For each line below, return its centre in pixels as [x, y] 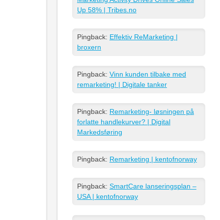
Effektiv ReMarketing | [143, 37]
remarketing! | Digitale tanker [122, 84]
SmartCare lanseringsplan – [153, 186]
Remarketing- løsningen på [151, 111]
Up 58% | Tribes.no [107, 10]
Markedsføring [99, 132]
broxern [89, 47]
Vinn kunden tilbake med [148, 74]
